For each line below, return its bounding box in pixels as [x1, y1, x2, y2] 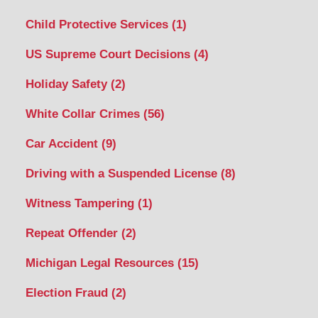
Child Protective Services [25, 17, 172, 31]
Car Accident [25, 136, 102, 150]
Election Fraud [25, 285, 111, 300]
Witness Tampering [25, 196, 138, 210]
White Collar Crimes [25, 106, 143, 121]
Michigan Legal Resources [25, 256, 177, 270]
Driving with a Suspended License [25, 166, 221, 180]
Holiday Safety [25, 77, 111, 91]
